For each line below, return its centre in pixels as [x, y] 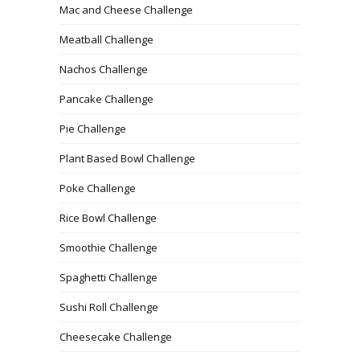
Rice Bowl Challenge [108, 217]
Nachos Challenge [104, 69]
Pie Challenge [93, 128]
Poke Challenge [98, 188]
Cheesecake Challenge [116, 336]
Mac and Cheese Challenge [126, 9]
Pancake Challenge [106, 98]
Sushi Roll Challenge [109, 307]
